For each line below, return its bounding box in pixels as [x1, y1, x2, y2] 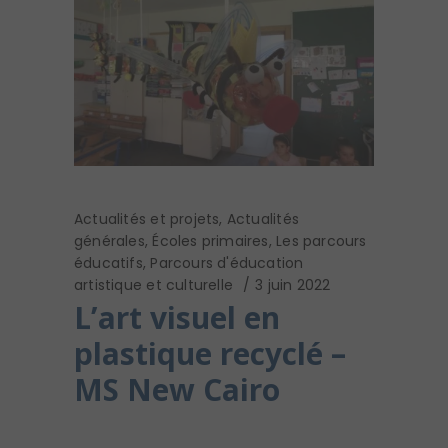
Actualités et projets [74, 209, 220, 230]
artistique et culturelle [74, 275, 234, 296]
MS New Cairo [74, 369, 280, 411]
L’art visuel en [74, 297, 280, 339]
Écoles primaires [152, 231, 269, 252]
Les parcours [276, 231, 367, 252]
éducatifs [74, 253, 143, 274]
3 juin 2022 [255, 275, 331, 296]
